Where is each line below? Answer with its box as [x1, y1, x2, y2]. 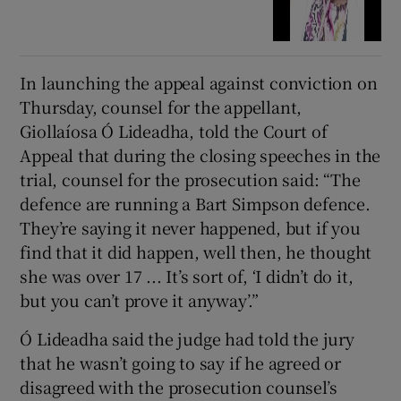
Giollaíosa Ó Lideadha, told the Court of [20, 119, 328, 143]
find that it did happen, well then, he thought [20, 240, 372, 264]
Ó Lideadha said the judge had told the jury [20, 327, 354, 351]
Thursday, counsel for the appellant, [20, 95, 303, 119]
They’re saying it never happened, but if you [20, 216, 361, 240]
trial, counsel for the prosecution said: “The [20, 167, 361, 192]
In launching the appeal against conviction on [20, 71, 378, 95]
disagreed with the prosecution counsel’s [20, 375, 337, 399]
